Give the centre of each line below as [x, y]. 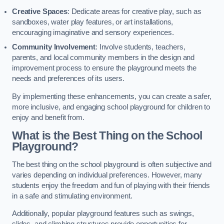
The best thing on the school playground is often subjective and [112, 164]
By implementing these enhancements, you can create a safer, [112, 96]
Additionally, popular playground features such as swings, [103, 214]
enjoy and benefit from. [48, 117]
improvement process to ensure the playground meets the [104, 68]
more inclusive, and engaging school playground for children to [111, 107]
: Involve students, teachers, [140, 47]
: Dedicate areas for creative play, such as [134, 12]
